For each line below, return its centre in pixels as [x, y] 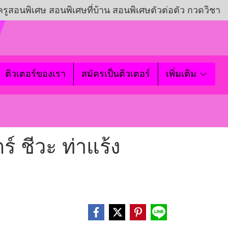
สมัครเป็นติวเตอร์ [116, 74]
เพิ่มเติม [183, 74]
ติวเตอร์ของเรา [36, 74]
